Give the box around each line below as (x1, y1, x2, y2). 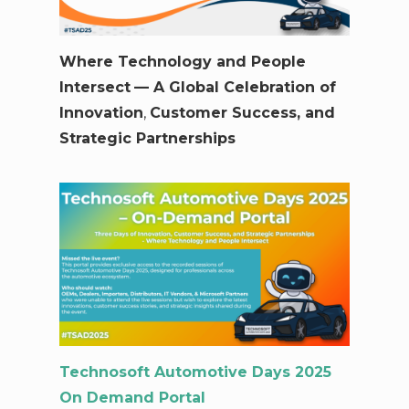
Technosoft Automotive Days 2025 (58, 362, 331, 381)
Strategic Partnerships (58, 129, 236, 147)
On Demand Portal (58, 388, 205, 406)
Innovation (58, 103, 143, 121)
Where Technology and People (58, 52, 306, 70)
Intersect (58, 78, 131, 96)
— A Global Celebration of (133, 78, 336, 96)
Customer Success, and (149, 103, 335, 121)
